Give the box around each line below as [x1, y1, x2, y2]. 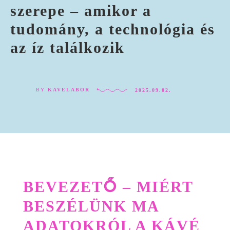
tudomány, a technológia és [10, 21, 215, 38]
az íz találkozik [10, 39, 125, 56]
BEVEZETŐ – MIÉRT [23, 178, 193, 195]
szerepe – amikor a [10, 2, 151, 20]
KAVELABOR [48, 87, 90, 93]
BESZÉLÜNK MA [23, 197, 159, 215]
